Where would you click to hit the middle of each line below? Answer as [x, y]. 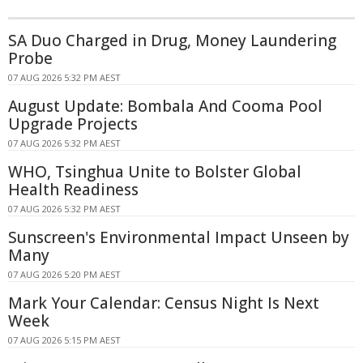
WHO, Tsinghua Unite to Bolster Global [155, 171]
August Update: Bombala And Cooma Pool [165, 106]
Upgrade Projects [73, 124]
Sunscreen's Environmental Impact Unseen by [179, 237]
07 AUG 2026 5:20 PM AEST [64, 274]
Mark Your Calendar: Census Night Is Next [164, 303]
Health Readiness [73, 189]
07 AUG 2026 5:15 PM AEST [64, 340]
